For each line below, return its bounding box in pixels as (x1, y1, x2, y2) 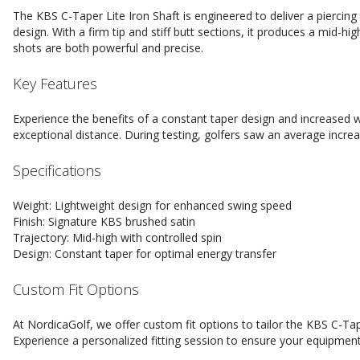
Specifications (13, 161, 101, 180)
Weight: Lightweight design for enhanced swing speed (13, 198, 292, 213)
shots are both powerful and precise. (13, 40, 203, 55)
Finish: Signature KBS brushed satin (13, 214, 195, 229)
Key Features (13, 74, 97, 93)
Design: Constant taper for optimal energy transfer (13, 246, 276, 261)
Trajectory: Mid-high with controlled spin (13, 230, 222, 245)
